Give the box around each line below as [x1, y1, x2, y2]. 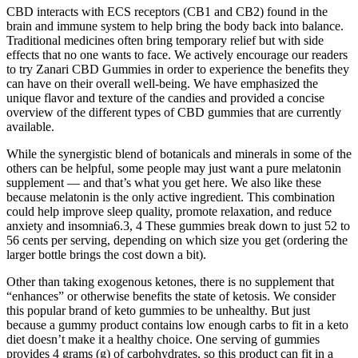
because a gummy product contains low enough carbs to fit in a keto [6, 317, 348, 332]
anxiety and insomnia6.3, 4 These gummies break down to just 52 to [6, 218, 350, 233]
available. [6, 119, 54, 133]
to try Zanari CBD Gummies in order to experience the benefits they [6, 62, 349, 76]
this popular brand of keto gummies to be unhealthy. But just [6, 303, 310, 317]
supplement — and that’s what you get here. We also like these [6, 175, 321, 189]
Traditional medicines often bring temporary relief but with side [6, 33, 324, 47]
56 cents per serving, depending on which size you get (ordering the [6, 233, 348, 247]
